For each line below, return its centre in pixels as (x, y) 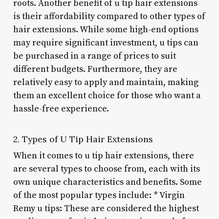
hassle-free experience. (61, 109)
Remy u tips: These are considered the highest (106, 208)
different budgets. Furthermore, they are (95, 69)
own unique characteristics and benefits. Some (107, 182)
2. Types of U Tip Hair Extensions (83, 139)
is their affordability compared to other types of (109, 16)
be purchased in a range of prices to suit (94, 56)
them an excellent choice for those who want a (107, 95)
